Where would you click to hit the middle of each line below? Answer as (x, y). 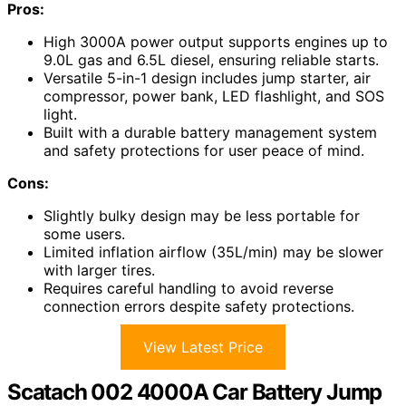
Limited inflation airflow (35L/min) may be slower (213, 251)
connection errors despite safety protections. (199, 306)
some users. (84, 233)
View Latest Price (203, 347)
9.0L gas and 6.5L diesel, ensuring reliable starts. (211, 59)
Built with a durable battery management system (210, 132)
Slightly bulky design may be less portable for (202, 215)
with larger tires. (99, 270)
